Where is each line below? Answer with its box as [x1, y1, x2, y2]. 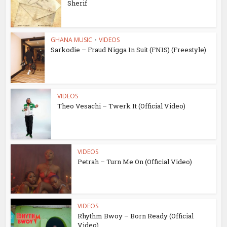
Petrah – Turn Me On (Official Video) [78, 157, 193, 166]
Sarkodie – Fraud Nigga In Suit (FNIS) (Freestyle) [51, 45, 207, 55]
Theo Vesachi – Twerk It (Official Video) [57, 101, 186, 110]
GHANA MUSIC [51, 35, 93, 45]
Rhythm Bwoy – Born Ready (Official [78, 211, 194, 221]
